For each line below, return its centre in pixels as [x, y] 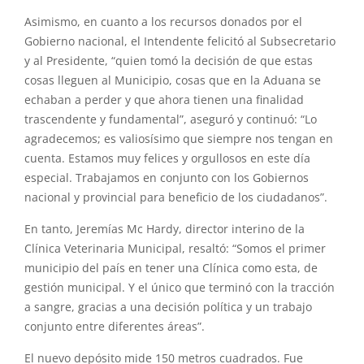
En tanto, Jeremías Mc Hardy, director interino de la [165, 230]
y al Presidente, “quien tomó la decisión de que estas [169, 61]
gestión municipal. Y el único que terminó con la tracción [180, 288]
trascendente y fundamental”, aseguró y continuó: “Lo [171, 120]
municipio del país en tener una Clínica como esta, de [171, 269]
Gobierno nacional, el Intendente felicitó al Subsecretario [180, 42]
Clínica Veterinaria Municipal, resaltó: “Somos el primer [175, 249]
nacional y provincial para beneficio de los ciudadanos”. [176, 198]
